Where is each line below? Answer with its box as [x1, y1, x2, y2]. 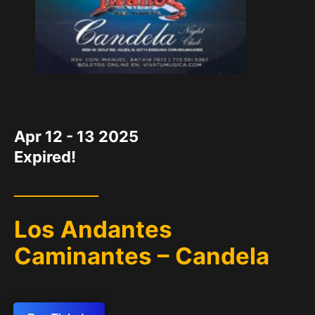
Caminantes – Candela [14, 242, 269, 271]
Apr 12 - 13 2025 [14, 127, 139, 146]
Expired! [14, 148, 76, 166]
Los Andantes [14, 215, 172, 244]
